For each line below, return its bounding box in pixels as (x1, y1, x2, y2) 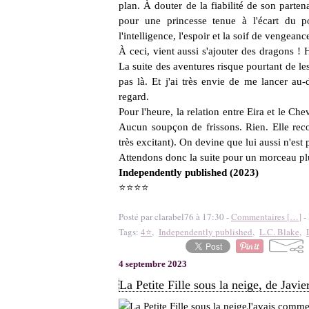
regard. (119, 91, 149, 102)
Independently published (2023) (119, 167, 259, 178)
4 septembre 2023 (119, 259, 187, 269)
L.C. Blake (259, 226, 299, 238)
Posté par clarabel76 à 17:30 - (119, 210, 231, 223)
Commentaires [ (231, 210, 290, 223)
